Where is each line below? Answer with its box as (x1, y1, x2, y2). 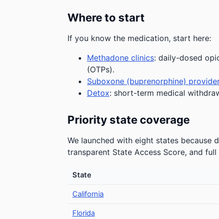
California (72, 190, 104, 198)
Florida (72, 209, 95, 218)
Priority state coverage (67, 113, 190, 126)
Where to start (67, 11, 145, 24)
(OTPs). (87, 65, 114, 74)
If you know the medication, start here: (67, 33, 211, 43)
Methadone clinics (87, 53, 154, 63)
